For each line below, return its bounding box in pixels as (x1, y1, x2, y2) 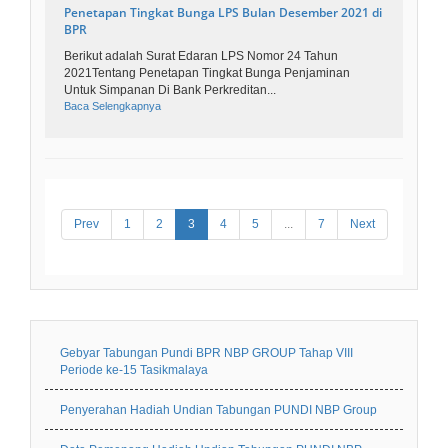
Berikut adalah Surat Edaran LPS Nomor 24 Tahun (64, 49, 338, 64)
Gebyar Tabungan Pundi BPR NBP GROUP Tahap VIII (60, 346, 353, 361)
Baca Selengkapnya (64, 100, 161, 113)
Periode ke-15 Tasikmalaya (60, 363, 208, 378)
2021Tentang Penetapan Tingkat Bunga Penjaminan (64, 66, 350, 81)
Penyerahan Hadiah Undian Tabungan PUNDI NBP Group (60, 403, 377, 418)
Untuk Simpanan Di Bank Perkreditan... (64, 83, 276, 98)
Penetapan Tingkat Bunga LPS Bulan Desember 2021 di (64, 4, 382, 22)
